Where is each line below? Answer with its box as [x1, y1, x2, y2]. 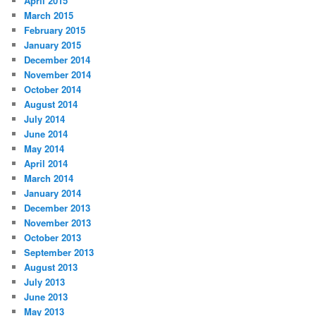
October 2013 [24, 231, 82, 245]
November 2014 [24, 68, 92, 82]
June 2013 [24, 290, 68, 304]
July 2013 [24, 275, 66, 289]
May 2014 [24, 142, 65, 156]
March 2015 [24, 8, 74, 23]
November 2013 [24, 216, 92, 230]
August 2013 [24, 260, 78, 274]
